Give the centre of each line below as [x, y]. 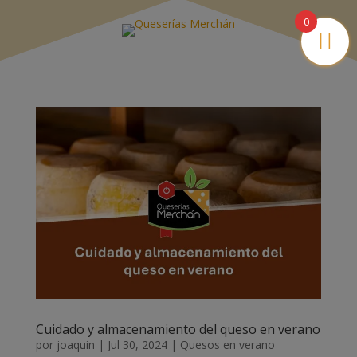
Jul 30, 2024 [137, 345]
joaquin [75, 345]
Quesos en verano [227, 345]
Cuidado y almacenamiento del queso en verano [178, 330]
